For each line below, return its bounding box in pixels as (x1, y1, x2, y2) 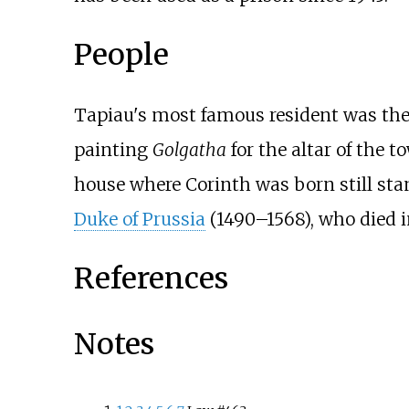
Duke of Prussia (73, 207, 205, 230)
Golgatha (152, 138, 226, 161)
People (73, 37, 169, 74)
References (73, 260, 228, 298)
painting (73, 138, 152, 161)
